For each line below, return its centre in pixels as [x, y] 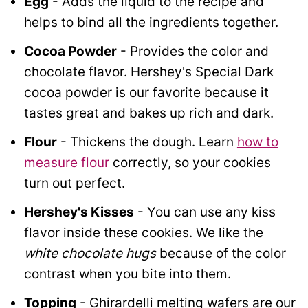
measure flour [66, 163]
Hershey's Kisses [79, 212]
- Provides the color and [192, 52]
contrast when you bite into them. [127, 274]
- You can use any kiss [205, 212]
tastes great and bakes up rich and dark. [148, 113]
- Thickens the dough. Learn [147, 142]
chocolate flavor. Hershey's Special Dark [148, 72]
